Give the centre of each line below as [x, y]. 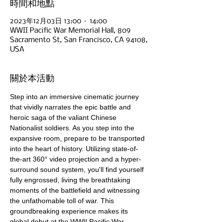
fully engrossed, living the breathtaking [71, 180]
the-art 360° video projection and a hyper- [76, 159]
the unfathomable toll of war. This [63, 201]
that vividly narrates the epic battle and [71, 107]
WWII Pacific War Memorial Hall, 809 [70, 31]
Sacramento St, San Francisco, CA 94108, [79, 40]
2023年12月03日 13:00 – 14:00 [58, 21]
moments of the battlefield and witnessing [76, 190]
